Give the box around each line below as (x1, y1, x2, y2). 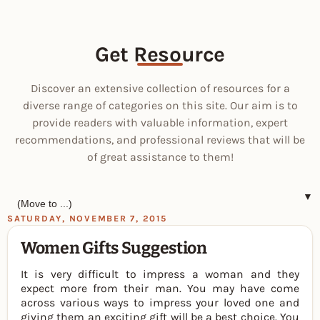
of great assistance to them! (86, 150, 234, 164)
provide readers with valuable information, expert (32, 116, 288, 129)
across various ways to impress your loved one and (21, 295, 299, 309)
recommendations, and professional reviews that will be (15, 133, 305, 146)
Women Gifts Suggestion (21, 238, 207, 258)
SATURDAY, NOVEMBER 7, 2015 (7, 214, 167, 224)
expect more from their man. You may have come (21, 281, 299, 295)
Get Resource (95, 41, 225, 67)
